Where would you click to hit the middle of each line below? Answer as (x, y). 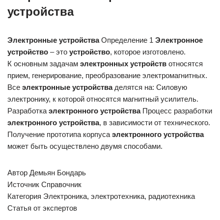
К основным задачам (44, 64)
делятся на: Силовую (150, 87)
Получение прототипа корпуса (60, 134)
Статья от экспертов (42, 208)
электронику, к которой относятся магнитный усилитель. (103, 99)
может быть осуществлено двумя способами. (85, 146)
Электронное (179, 40)
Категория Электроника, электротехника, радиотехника (101, 196)
